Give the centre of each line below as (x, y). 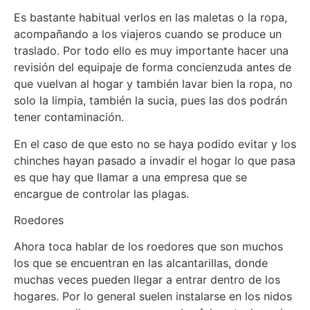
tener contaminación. (69, 117)
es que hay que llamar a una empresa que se (130, 177)
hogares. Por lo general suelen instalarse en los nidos (153, 297)
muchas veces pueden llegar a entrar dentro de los (147, 280)
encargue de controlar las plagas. (101, 193)
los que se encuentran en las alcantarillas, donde (141, 263)
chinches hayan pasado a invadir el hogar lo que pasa (155, 160)
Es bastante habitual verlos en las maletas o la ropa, (151, 18)
